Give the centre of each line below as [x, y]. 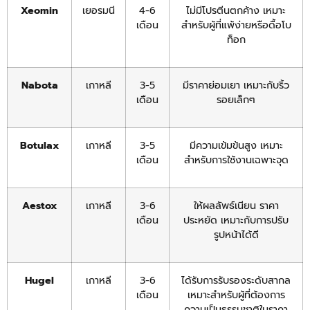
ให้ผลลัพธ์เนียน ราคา [236, 206]
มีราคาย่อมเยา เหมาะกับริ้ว [236, 85]
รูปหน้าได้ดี [236, 235]
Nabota [39, 85]
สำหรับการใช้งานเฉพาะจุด [236, 160]
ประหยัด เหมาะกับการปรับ [236, 220]
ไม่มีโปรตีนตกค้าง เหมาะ [236, 11]
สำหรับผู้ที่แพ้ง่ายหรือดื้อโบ [236, 25]
